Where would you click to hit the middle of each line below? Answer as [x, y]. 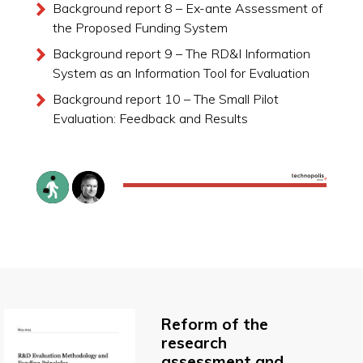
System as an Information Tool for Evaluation [181, 73]
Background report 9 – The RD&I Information [181, 53]
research [194, 342]
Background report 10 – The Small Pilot [165, 98]
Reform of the [215, 324]
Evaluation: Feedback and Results [150, 118]
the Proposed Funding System [140, 27]
